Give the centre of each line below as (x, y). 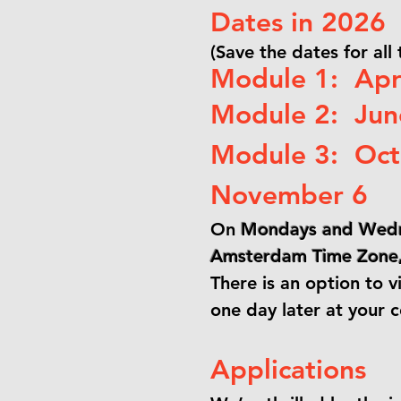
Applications (288, 370)
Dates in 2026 (298, 22)
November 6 (289, 195)
